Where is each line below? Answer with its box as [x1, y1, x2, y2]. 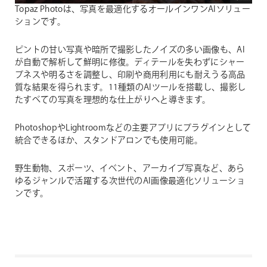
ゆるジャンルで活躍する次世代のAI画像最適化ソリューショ [15, 175, 245, 187]
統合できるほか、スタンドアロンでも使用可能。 [15, 134, 203, 147]
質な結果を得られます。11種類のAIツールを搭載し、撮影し [15, 81, 246, 94]
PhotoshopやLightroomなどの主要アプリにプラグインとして [15, 122, 252, 134]
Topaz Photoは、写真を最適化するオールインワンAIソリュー [15, 3, 250, 15]
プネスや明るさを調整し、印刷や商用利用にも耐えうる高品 [15, 69, 246, 81]
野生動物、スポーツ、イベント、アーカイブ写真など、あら [15, 162, 245, 175]
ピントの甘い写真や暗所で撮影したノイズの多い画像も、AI [15, 44, 245, 56]
